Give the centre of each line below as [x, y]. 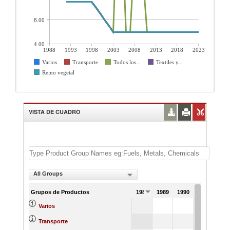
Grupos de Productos [60, 192]
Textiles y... [169, 62]
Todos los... [127, 62]
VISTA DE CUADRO [55, 112]
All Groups [48, 174]
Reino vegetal [58, 72]
